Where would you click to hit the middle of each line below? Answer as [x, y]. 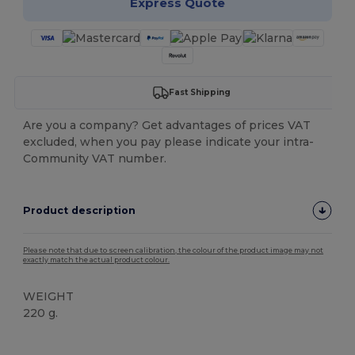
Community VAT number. [95, 158]
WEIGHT [49, 296]
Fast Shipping [199, 93]
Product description [80, 210]
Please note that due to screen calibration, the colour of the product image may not [174, 250]
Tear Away [50, 338]
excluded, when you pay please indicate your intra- [169, 141]
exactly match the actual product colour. [97, 260]
